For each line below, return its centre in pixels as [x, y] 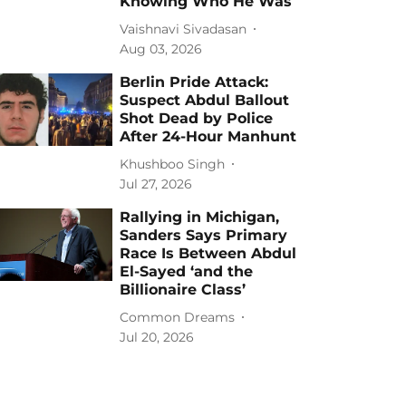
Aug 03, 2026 [161, 49]
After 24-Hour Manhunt [208, 136]
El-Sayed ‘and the [187, 271]
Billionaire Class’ [183, 290]
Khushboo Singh [173, 164]
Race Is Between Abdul [208, 253]
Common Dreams [178, 317]
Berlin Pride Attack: [194, 82]
